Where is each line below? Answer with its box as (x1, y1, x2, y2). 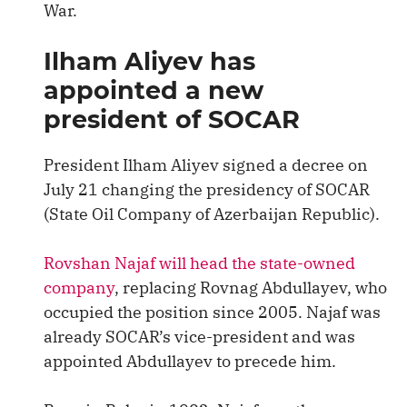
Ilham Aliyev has (44, 46, 255, 76)
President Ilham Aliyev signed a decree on (44, 154, 368, 175)
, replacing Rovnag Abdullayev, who (114, 277, 387, 298)
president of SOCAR (44, 104, 300, 134)
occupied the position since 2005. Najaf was (44, 302, 381, 323)
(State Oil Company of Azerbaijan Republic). (44, 203, 380, 224)
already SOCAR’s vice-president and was (44, 326, 355, 347)
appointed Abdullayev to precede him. (44, 351, 336, 372)
